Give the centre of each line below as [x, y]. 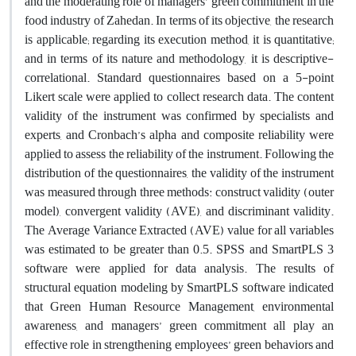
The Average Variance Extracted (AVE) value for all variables [179, 230]
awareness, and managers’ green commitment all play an [179, 325]
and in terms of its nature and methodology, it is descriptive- [179, 58]
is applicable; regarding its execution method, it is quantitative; [179, 39]
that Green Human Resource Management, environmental [179, 306]
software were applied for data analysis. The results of [179, 268]
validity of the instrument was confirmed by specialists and [179, 116]
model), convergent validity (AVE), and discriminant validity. [179, 211]
